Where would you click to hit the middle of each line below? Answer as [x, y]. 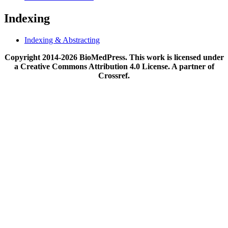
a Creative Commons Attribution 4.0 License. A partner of [114, 66]
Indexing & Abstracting [62, 40]
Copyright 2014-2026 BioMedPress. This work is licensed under [114, 57]
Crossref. [114, 75]
